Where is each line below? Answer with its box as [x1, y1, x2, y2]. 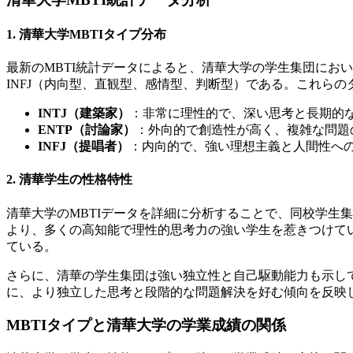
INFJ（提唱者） [38, 139, 129, 154]
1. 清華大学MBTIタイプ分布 [6, 27, 166, 41]
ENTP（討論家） [38, 123, 136, 137]
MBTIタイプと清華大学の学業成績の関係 [6, 317, 286, 334]
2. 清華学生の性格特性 [6, 173, 132, 187]
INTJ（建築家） [38, 106, 130, 121]
